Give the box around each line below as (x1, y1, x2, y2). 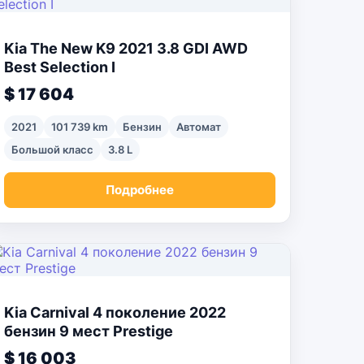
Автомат (176, 120, 221, 133)
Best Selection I (4, 58, 115, 76)
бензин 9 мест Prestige (4, 323, 173, 340)
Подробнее (106, 182, 174, 197)
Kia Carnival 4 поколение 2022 (4, 304, 226, 321)
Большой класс (11, 143, 93, 156)
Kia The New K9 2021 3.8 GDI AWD (4, 40, 248, 57)
